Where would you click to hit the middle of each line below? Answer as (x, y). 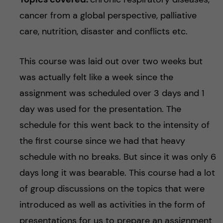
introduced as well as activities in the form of (112, 204)
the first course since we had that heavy (102, 141)
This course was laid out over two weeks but (111, 61)
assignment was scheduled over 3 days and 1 (111, 93)
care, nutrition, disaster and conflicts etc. (103, 31)
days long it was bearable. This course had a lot (117, 172)
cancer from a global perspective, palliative (108, 15)
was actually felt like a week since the (96, 77)
